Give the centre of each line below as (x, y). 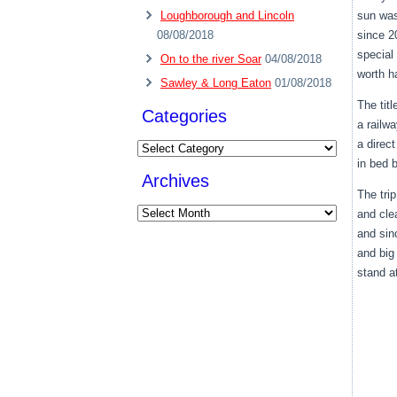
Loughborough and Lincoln (227, 16)
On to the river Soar (211, 59)
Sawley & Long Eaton (216, 83)
